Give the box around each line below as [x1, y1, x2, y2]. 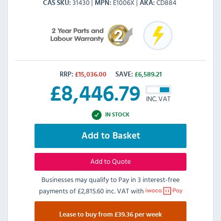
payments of [38, 185, 77, 196]
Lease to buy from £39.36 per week [59, 211, 162, 218]
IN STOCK [105, 111, 130, 118]
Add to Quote [90, 155, 131, 166]
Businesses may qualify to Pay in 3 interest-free [41, 174, 180, 184]
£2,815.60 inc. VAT [77, 185, 129, 196]
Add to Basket [81, 131, 140, 141]
